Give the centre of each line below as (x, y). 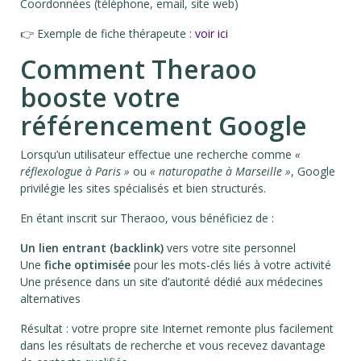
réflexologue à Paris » (75, 172)
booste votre (100, 98)
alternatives (50, 299)
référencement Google (164, 126)
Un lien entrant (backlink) (92, 248)
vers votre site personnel (230, 248)
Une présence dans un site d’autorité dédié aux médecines (172, 282)
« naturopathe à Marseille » (220, 172)
